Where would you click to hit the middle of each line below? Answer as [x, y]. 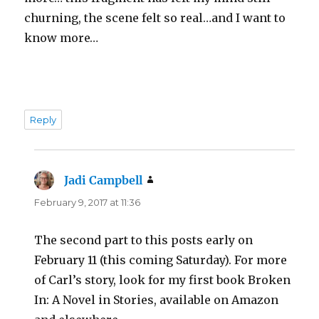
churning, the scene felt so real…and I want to [155, 17]
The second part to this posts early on [144, 240]
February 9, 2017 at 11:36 [88, 202]
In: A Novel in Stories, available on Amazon [157, 299]
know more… [62, 37]
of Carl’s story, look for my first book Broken [163, 279]
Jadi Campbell [104, 180]
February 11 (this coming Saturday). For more [161, 260]
